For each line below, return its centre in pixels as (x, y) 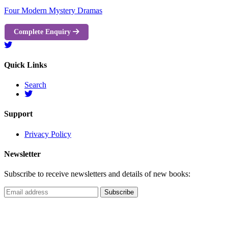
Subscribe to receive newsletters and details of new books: (97, 174)
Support (18, 114)
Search (35, 85)
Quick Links (25, 65)
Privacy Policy (48, 134)
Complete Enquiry (43, 32)
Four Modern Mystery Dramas (53, 11)
